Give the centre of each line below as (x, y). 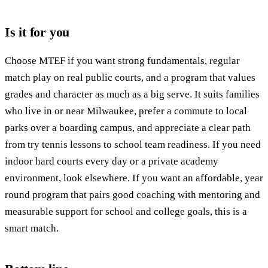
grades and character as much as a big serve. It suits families (132, 94)
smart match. (32, 228)
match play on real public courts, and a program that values (130, 77)
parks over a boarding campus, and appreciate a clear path (128, 127)
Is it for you (37, 32)
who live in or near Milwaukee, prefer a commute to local (126, 111)
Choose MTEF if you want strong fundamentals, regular (122, 60)
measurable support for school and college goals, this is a (126, 211)
